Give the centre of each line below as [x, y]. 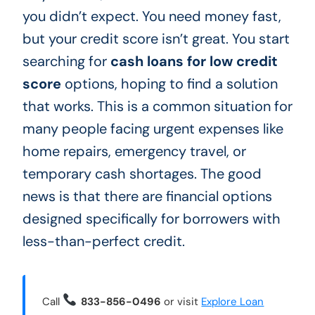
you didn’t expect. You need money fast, [152, 16]
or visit [181, 301]
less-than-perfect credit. [103, 241]
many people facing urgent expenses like [153, 128]
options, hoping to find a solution [169, 83]
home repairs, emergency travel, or [134, 151]
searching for [66, 61]
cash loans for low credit [194, 61]
